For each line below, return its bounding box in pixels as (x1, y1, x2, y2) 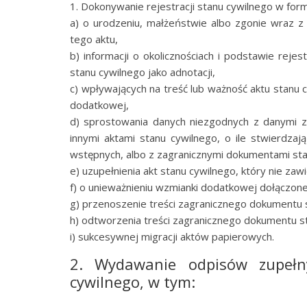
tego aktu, (70, 32, 118, 46)
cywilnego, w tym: (70, 271, 195, 292)
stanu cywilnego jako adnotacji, (70, 65, 215, 79)
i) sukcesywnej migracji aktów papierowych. (70, 230, 274, 243)
